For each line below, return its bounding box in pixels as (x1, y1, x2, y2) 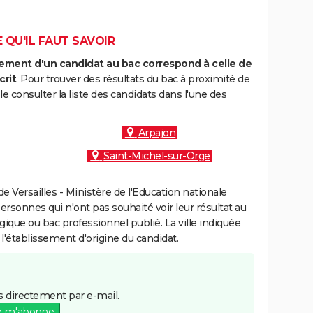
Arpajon (138, 126, 176, 139)
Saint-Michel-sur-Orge (103, 150, 210, 162)
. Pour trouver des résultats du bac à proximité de (16, 73, 249, 85)
